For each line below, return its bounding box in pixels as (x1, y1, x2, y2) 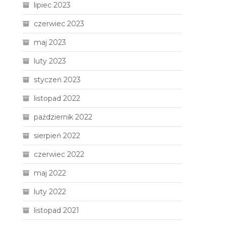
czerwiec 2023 (34, 19, 85, 28)
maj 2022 (34, 168, 67, 178)
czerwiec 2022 (34, 150, 85, 159)
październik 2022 (34, 112, 93, 122)
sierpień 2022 (34, 131, 81, 140)
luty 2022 (34, 187, 67, 196)
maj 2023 (34, 38, 67, 47)
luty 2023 (34, 56, 67, 66)
